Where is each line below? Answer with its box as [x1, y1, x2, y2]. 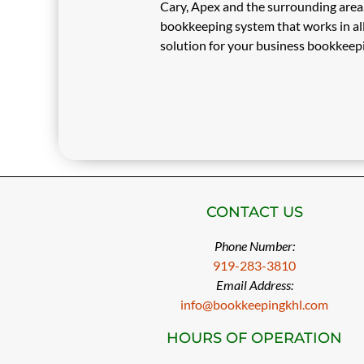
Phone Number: [214, 238, 295, 253]
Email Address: [215, 277, 293, 292]
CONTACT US [206, 203, 303, 221]
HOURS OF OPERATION [167, 329, 343, 347]
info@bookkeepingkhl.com [180, 297, 329, 312]
